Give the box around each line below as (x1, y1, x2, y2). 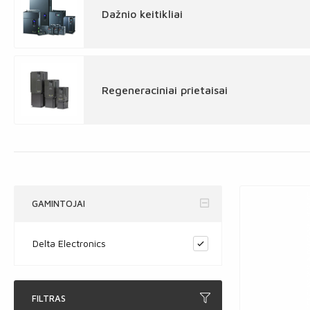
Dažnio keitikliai (102, 8, 183, 20)
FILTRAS (32, 293, 66, 304)
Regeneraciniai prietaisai (102, 84, 228, 96)
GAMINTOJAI (32, 198, 85, 209)
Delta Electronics (33, 237, 106, 249)
